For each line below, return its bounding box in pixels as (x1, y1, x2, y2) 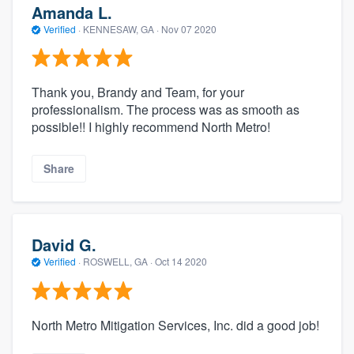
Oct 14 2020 (155, 254, 207, 269)
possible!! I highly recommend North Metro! (32, 118, 270, 137)
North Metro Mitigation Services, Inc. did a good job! (32, 315, 319, 334)
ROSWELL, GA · (81, 254, 155, 269)
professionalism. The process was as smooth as (32, 100, 299, 119)
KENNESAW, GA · (81, 21, 161, 36)
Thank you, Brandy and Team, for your (32, 83, 244, 102)
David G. (32, 233, 96, 257)
